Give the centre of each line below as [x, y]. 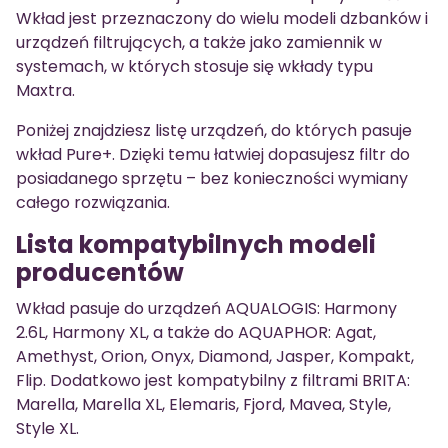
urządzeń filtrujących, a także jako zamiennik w [199, 43]
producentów [100, 273]
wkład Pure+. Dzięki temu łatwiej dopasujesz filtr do [213, 155]
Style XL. [47, 429]
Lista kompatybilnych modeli [196, 245]
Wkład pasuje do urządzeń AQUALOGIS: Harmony [206, 309]
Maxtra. [45, 91]
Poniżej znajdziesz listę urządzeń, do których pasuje [214, 131]
